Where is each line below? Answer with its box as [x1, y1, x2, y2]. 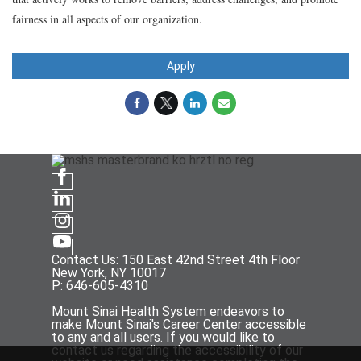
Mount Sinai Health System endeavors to [52, 303, 284, 319]
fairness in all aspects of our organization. [12, 10, 202, 27]
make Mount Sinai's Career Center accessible [52, 316, 306, 332]
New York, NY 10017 [52, 264, 166, 280]
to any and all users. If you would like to [52, 329, 275, 345]
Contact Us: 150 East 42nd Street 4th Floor [52, 251, 300, 268]
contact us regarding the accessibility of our [52, 342, 303, 358]
